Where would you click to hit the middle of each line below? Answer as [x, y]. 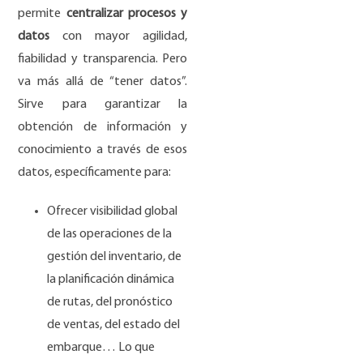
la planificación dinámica [111, 280]
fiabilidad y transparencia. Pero [103, 59]
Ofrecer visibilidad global [113, 211]
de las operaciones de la [110, 234]
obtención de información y [103, 127]
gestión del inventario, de [115, 257]
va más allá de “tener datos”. [103, 82]
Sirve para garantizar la [103, 105]
